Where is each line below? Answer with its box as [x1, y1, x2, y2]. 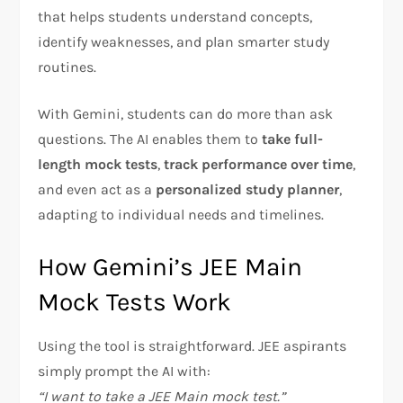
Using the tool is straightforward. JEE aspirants [38, 336, 347, 354]
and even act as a [38, 180, 157, 198]
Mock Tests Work [38, 286, 232, 317]
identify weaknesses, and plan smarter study [38, 32, 330, 50]
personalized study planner [156, 180, 340, 198]
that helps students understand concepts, [38, 7, 313, 25]
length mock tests [38, 155, 158, 173]
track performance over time [164, 155, 354, 173]
